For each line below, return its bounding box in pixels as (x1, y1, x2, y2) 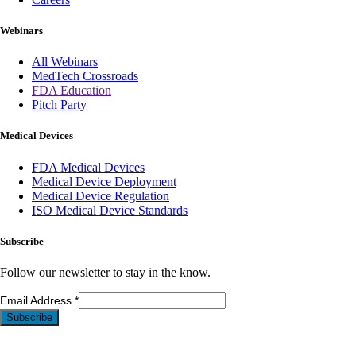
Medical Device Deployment (32, 174, 176, 188)
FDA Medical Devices (32, 160, 145, 174)
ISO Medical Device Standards (32, 203, 188, 217)
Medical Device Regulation (32, 188, 169, 203)
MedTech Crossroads (32, 69, 138, 83)
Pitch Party (32, 98, 87, 112)
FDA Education (32, 83, 111, 98)
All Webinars (32, 55, 98, 69)
